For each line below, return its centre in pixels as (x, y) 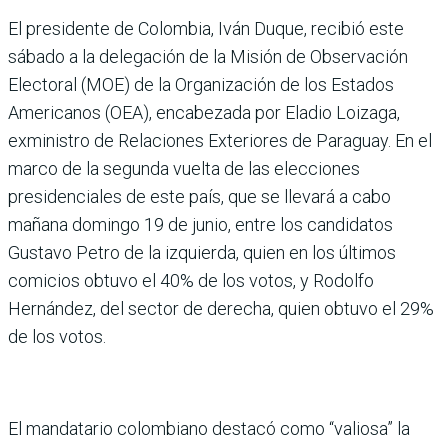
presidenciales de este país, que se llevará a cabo (199, 197)
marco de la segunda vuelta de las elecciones (184, 169)
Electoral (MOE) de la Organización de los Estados (201, 85)
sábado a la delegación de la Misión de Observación (208, 57)
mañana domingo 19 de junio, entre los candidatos (200, 225)
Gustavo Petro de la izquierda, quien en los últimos (202, 253)
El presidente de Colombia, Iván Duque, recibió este (206, 29)
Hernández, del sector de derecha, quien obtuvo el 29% (221, 309)
